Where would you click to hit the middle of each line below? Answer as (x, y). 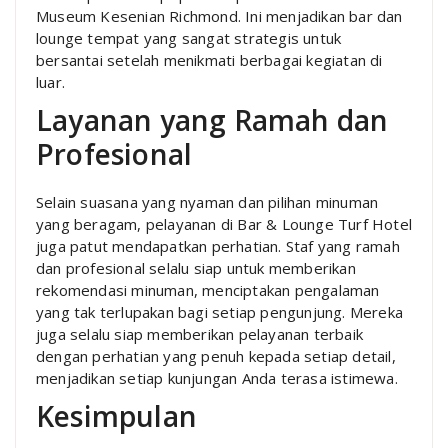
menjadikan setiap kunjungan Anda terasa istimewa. (217, 377)
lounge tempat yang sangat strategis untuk (189, 37)
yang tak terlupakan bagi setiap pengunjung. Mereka (220, 311)
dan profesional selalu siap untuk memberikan (196, 267)
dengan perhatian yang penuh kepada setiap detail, (216, 355)
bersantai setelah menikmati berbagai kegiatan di (209, 59)
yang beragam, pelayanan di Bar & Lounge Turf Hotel (224, 223)
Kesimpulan (116, 415)
